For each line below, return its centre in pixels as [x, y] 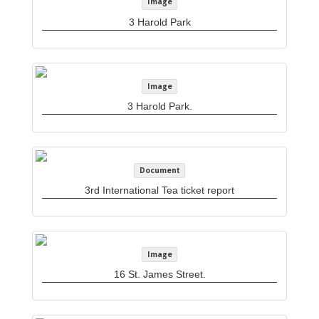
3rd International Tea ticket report [159, 190]
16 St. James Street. [159, 274]
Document [159, 170]
